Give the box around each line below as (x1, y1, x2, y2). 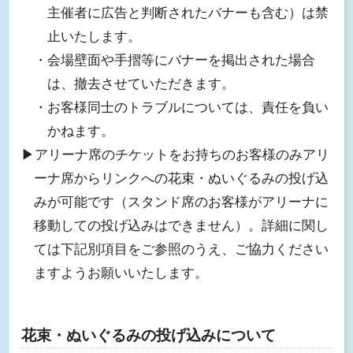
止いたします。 (46, 28, 141, 44)
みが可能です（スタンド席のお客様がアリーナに (34, 194, 329, 210)
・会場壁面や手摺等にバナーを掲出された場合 (34, 52, 316, 68)
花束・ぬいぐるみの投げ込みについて (20, 327, 276, 344)
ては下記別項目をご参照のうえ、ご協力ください (34, 241, 329, 257)
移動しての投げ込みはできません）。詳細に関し (34, 217, 329, 233)
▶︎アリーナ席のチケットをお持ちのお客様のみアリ (20, 147, 329, 162)
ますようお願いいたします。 (34, 265, 209, 281)
